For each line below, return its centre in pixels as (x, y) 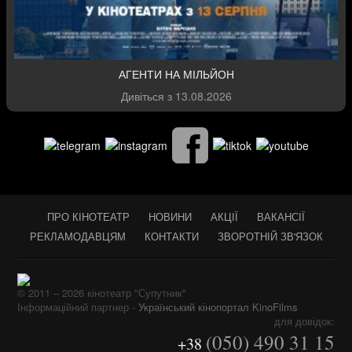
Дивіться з (148, 96)
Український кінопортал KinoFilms (218, 306)
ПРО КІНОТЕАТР (88, 217)
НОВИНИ (170, 217)
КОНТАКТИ (171, 236)
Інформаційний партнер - (78, 306)
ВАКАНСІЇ (281, 217)
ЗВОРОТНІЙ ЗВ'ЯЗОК (270, 236)
